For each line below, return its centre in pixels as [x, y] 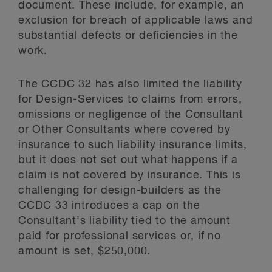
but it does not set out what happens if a [128, 160]
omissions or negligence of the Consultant [131, 114]
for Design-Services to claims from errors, [130, 99]
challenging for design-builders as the [120, 190]
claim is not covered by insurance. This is [130, 175]
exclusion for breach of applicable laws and [136, 20]
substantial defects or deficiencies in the [128, 36]
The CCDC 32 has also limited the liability [130, 84]
